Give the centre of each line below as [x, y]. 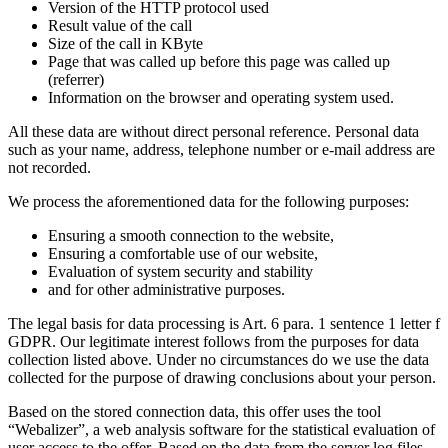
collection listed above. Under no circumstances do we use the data [218, 360]
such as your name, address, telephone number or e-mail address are [221, 150]
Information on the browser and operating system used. [221, 98]
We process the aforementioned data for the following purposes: [208, 202]
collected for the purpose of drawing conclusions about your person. [222, 378]
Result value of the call [120, 26]
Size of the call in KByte [125, 44]
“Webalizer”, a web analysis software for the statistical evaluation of [221, 430]
